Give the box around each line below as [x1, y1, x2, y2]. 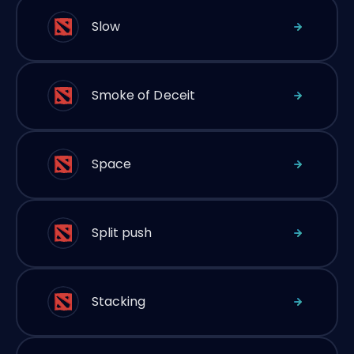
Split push [91, 224, 153, 242]
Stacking [91, 292, 146, 311]
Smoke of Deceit [91, 86, 195, 104]
